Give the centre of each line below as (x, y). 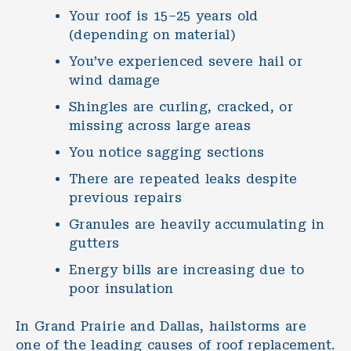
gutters (94, 243)
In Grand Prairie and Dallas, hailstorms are (161, 326)
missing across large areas (160, 125)
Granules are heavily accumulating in (197, 224)
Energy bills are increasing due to (187, 270)
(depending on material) (152, 34)
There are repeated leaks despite (183, 179)
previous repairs (125, 197)
